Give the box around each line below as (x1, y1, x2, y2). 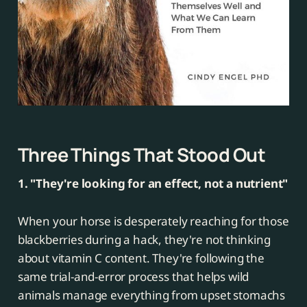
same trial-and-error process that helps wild (17, 269, 249, 285)
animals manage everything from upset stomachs (17, 287, 286, 304)
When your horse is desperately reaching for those (17, 213, 289, 230)
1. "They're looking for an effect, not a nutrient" (17, 175, 288, 192)
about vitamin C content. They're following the (17, 250, 265, 267)
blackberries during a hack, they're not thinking (17, 232, 271, 248)
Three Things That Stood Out (17, 142, 266, 168)
